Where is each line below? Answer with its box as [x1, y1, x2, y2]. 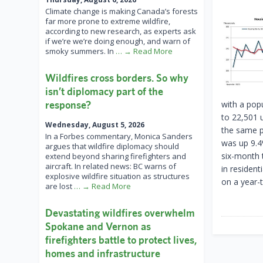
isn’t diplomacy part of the [45, 85, 163, 98]
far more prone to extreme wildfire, [45, 16, 170, 27]
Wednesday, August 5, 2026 [45, 120, 144, 130]
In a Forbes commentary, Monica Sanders [45, 131, 193, 142]
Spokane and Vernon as [45, 220, 151, 233]
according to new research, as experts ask [45, 26, 196, 37]
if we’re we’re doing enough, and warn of [45, 36, 190, 47]
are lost [45, 181, 74, 192]
